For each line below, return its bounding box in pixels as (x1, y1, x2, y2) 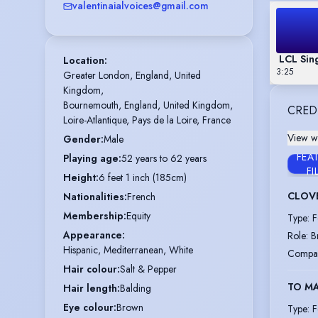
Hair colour (63, 262, 117, 277)
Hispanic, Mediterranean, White (63, 243, 193, 258)
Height (63, 170, 96, 185)
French (127, 190, 155, 204)
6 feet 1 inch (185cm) (99, 170, 187, 185)
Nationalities (63, 190, 124, 204)
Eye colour (63, 300, 114, 315)
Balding (120, 281, 151, 296)
